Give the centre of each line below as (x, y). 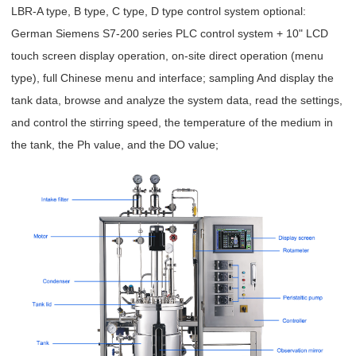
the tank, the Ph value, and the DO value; (115, 145)
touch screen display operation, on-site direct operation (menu (167, 56)
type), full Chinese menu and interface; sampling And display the (172, 78)
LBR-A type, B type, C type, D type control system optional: (159, 12)
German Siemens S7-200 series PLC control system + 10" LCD (170, 34)
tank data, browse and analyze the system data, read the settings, (177, 101)
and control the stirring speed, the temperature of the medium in (172, 123)
